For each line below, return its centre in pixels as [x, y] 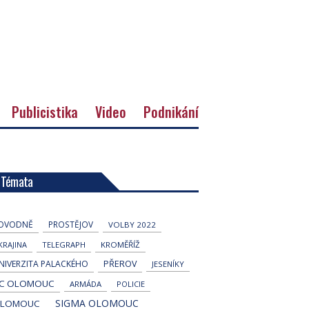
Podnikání [171, 111]
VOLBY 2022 [132, 224]
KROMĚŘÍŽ [120, 244]
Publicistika [45, 111]
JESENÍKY [168, 263]
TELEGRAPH [63, 244]
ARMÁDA [85, 283]
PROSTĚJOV [70, 224]
